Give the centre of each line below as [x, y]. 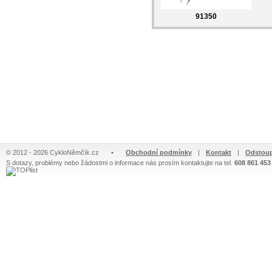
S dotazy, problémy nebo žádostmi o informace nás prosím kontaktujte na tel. [120, 163]
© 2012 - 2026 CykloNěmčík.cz [53, 152]
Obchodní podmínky [159, 152]
